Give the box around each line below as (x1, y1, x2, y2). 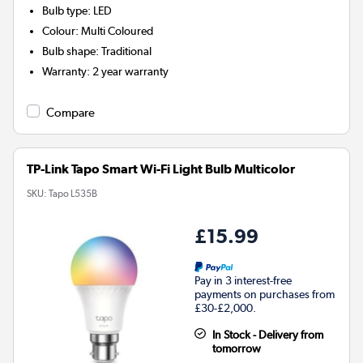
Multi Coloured (81, 23, 154, 37)
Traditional (101, 44, 152, 58)
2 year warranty (92, 64, 169, 78)
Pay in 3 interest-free (194, 273, 292, 287)
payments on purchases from (194, 287, 335, 301)
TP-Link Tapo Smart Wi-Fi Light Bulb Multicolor (27, 160, 295, 177)
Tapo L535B (49, 187, 97, 199)
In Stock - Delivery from (211, 327, 323, 341)
